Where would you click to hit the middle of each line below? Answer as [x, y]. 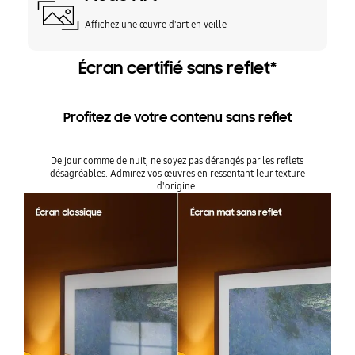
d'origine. [177, 186]
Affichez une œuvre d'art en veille [156, 25]
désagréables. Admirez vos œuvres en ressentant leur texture [177, 174]
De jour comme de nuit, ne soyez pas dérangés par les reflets [177, 161]
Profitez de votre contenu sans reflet [177, 118]
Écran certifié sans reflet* [177, 69]
